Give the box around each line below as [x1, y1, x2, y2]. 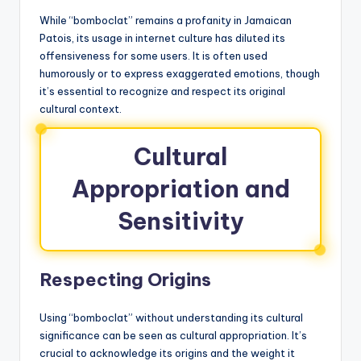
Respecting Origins [39, 268, 211, 292]
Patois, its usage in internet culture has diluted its [39, 31, 285, 45]
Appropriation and [71, 174, 290, 205]
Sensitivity [117, 206, 244, 237]
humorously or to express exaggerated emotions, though [39, 67, 320, 81]
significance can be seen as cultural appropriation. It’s [39, 329, 307, 342]
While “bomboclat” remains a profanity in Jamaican [39, 14, 292, 27]
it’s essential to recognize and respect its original [39, 85, 285, 98]
